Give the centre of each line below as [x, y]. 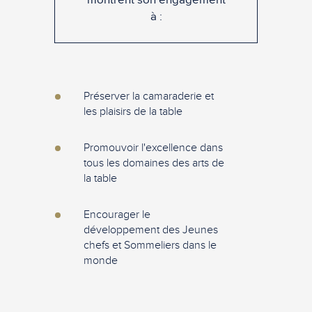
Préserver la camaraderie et [149, 96]
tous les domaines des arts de [154, 163]
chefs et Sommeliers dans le [150, 245]
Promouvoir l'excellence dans [153, 147]
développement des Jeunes [151, 229]
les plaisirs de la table [133, 111]
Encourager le [117, 214]
